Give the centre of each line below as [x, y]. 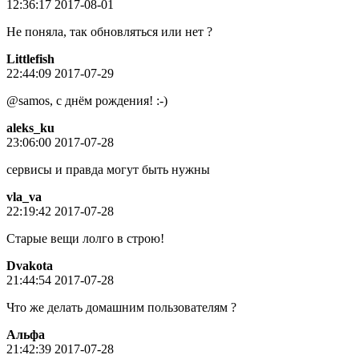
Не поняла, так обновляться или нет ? [109, 31]
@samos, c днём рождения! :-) [87, 100]
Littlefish [30, 58]
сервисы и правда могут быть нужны [108, 169]
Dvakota [30, 265]
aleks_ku [30, 127]
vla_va [24, 196]
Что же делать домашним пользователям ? [121, 307]
